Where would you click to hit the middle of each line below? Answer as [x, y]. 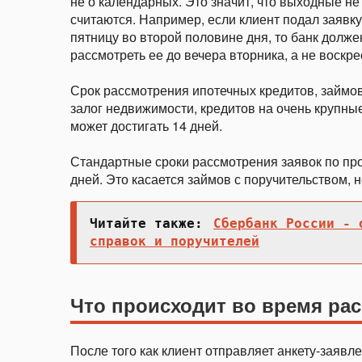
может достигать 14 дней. [146, 126]
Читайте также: [150, 223]
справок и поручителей [175, 241]
